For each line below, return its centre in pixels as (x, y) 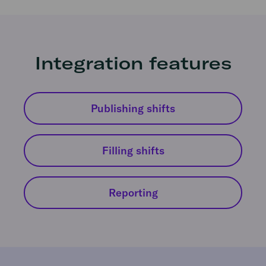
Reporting (133, 192)
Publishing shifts (133, 108)
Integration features (133, 63)
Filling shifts (133, 150)
